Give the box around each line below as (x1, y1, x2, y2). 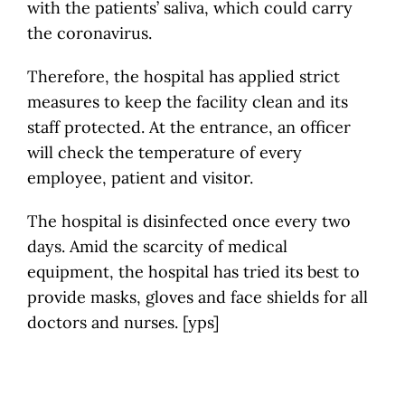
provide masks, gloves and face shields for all (27, 286, 368, 307)
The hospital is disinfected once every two (27, 210, 351, 231)
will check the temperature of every (27, 141, 302, 163)
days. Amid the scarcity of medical (27, 235, 287, 257)
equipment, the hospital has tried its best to (27, 260, 360, 282)
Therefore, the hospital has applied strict (27, 65, 340, 87)
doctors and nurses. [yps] (27, 311, 219, 333)
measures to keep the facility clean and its (27, 90, 348, 112)
